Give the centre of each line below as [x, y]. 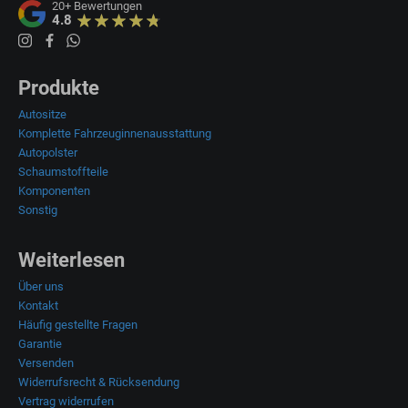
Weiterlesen [71, 260]
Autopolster [48, 153]
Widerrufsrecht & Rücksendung [99, 382]
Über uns [41, 287]
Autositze [42, 115]
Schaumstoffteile [63, 172]
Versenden [46, 363]
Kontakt [38, 306]
